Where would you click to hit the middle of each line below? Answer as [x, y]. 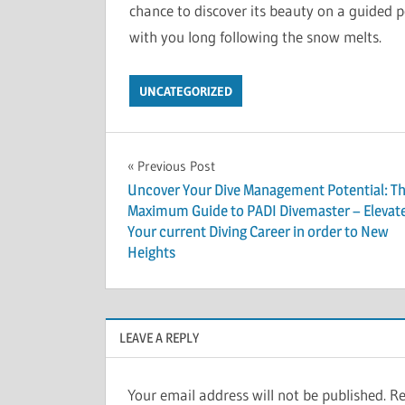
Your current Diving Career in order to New [258, 232]
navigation [185, 206]
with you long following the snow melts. [255, 37]
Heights [151, 253]
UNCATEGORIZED [185, 91]
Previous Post [176, 165]
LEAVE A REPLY [159, 337]
